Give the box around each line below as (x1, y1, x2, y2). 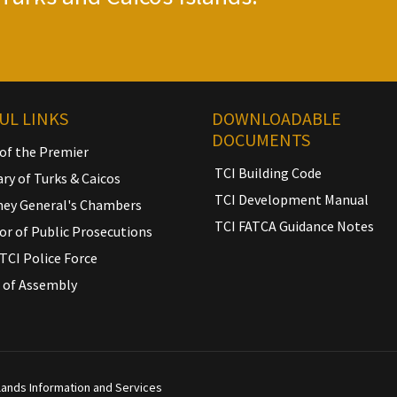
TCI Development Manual (214, 190, 369, 208)
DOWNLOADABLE (212, 106, 341, 129)
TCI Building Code (214, 163, 322, 182)
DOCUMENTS (212, 128, 310, 151)
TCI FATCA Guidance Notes (214, 216, 374, 235)
